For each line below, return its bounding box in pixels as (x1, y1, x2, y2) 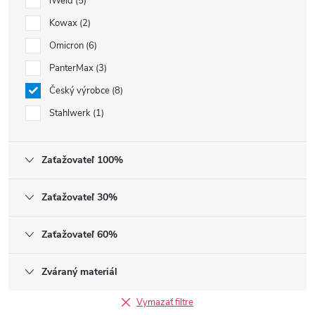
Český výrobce (49, 84, 112, 97)
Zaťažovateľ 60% (41, 228, 117, 241)
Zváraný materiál (41, 265, 117, 278)
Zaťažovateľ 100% (41, 153, 123, 167)
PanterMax (49, 62, 96, 75)
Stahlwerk (49, 107, 93, 120)
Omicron (49, 39, 86, 52)
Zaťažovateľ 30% (41, 191, 117, 204)
